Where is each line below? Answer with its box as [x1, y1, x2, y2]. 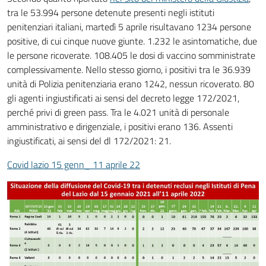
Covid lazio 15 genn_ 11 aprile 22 [7, 157, 140, 172]
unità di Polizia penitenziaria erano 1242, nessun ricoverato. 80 [7, 77, 254, 91]
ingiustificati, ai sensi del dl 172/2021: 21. [7, 134, 171, 148]
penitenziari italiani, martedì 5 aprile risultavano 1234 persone [7, 20, 251, 34]
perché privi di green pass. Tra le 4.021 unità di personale [7, 105, 229, 119]
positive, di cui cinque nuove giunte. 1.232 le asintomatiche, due [7, 34, 257, 48]
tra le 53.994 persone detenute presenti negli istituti [7, 5, 214, 20]
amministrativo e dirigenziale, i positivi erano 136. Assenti [7, 119, 233, 134]
